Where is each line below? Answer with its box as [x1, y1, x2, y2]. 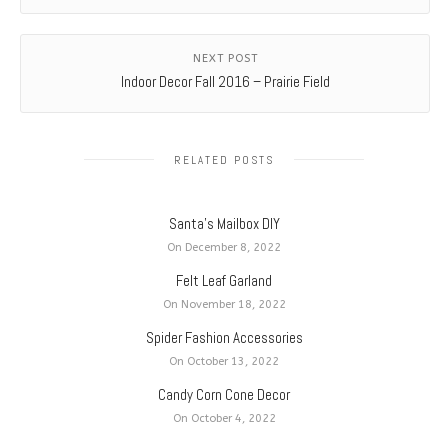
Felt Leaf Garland [176, 270, 272, 290]
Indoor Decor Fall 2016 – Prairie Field [120, 71, 330, 91]
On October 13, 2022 [169, 354, 279, 368]
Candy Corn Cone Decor [158, 384, 290, 404]
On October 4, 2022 [172, 411, 276, 425]
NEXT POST [192, 51, 258, 65]
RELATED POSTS [174, 152, 274, 167]
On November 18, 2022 [162, 297, 286, 311]
